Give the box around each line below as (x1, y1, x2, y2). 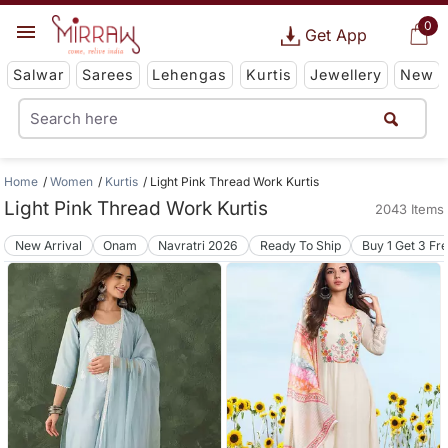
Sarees (82, 66, 135, 84)
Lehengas (152, 66, 228, 84)
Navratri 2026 (158, 237, 239, 253)
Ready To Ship (259, 237, 341, 253)
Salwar (12, 66, 64, 84)
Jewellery (309, 66, 382, 84)
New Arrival (15, 237, 83, 253)
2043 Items (374, 201, 444, 217)
